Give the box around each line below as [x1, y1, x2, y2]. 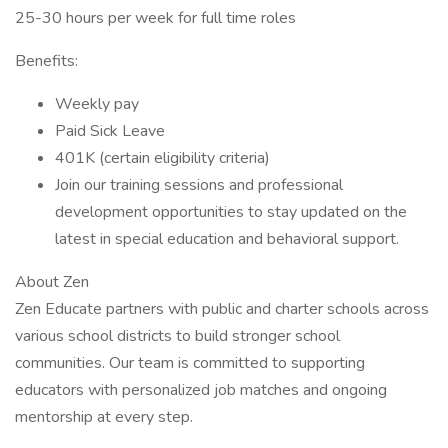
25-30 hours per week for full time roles [15, 7, 296, 29]
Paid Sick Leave [55, 120, 165, 142]
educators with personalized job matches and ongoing [15, 379, 387, 401]
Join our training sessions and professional [55, 174, 343, 196]
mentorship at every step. [15, 406, 193, 428]
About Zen [15, 271, 89, 293]
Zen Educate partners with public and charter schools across [15, 298, 429, 320]
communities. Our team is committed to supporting [15, 352, 365, 374]
